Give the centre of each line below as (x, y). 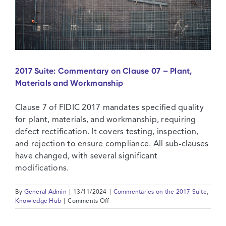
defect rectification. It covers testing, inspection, (107, 132)
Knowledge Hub (38, 201)
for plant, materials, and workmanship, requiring (106, 120)
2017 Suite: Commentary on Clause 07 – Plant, (104, 71)
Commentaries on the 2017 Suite (160, 192)
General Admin (45, 192)
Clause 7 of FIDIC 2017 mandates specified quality (109, 108)
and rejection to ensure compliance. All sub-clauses (112, 144)
